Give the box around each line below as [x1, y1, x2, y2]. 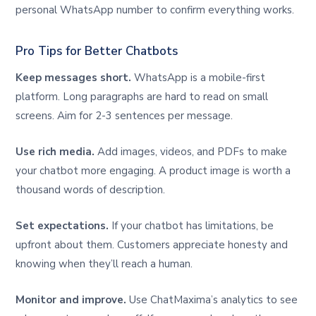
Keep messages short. [16, 70, 132, 85]
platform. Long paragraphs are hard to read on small [16, 89, 269, 104]
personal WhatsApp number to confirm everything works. [16, 2, 295, 17]
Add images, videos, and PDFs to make [95, 144, 288, 159]
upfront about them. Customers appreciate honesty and [16, 237, 288, 252]
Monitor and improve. [16, 292, 127, 307]
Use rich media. [16, 144, 95, 159]
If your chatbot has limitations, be [109, 218, 274, 233]
